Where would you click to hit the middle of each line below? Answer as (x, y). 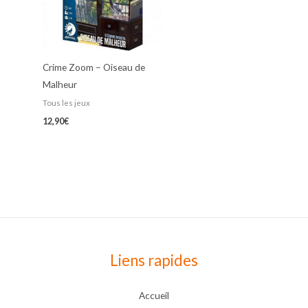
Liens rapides (154, 260)
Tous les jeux (67, 103)
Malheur (60, 85)
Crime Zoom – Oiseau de (94, 67)
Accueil (154, 295)
